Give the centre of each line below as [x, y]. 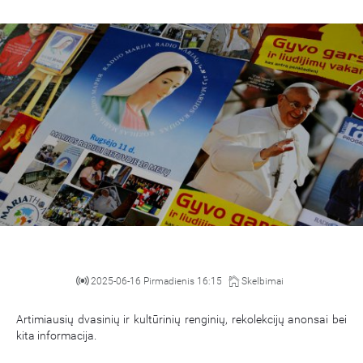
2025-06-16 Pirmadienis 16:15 [156, 281]
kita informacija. [56, 336]
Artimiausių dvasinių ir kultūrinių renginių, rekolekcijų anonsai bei [181, 320]
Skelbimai [262, 281]
